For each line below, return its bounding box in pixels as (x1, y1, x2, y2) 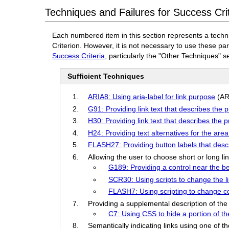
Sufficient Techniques (67, 72, 144, 81)
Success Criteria (52, 51, 105, 60)
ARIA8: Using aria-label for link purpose (88, 92, 215, 101)
